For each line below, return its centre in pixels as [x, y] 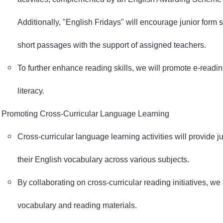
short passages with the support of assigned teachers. [112, 45]
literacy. [31, 91]
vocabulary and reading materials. [77, 205]
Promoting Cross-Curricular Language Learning [85, 114]
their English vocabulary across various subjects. [103, 160]
